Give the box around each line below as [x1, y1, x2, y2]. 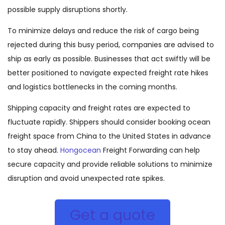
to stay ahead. [8, 145, 60, 155]
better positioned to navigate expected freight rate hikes [8, 68, 208, 78]
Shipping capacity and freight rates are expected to [8, 103, 190, 113]
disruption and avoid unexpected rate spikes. [8, 173, 165, 183]
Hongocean [60, 145, 101, 155]
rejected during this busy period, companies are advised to [8, 40, 214, 50]
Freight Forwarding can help [101, 145, 200, 155]
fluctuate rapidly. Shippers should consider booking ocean [8, 117, 210, 127]
